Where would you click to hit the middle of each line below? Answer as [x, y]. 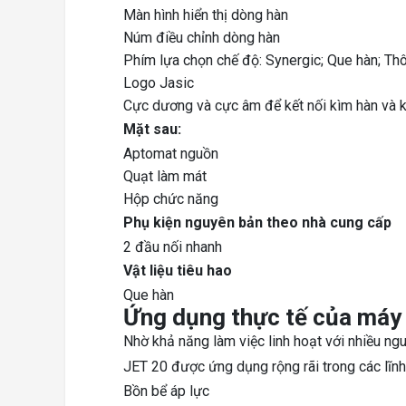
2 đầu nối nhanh [173, 247]
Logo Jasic [159, 83]
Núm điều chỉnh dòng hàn [202, 38]
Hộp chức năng [171, 199]
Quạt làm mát [165, 177]
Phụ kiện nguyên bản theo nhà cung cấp [257, 223]
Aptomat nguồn [171, 154]
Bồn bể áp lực [166, 391]
